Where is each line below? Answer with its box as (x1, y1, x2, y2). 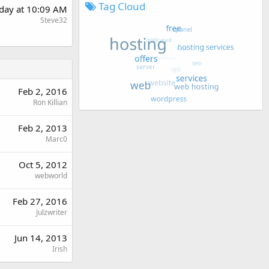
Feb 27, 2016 (13, 195, 67, 207)
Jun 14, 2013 (14, 232, 67, 244)
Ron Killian (33, 97, 67, 107)
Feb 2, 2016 (18, 85, 67, 97)
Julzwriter (36, 207, 67, 217)
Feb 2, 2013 (18, 122, 67, 134)
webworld (35, 171, 67, 181)
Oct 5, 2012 (19, 159, 67, 171)
